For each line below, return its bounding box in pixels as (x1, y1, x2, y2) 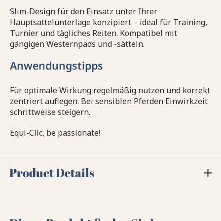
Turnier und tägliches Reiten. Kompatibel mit (10, 28, 177, 39)
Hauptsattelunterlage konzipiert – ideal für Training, (10, 17, 207, 28)
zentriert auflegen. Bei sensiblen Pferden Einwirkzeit (10, 96, 208, 107)
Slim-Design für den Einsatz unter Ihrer (10, 6, 157, 17)
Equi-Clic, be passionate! (10, 127, 100, 139)
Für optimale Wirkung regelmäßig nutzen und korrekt (10, 85, 210, 96)
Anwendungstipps (10, 58, 103, 73)
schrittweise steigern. (10, 107, 90, 118)
